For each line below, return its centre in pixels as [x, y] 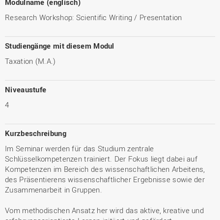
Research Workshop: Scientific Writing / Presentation [94, 17]
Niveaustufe [26, 89]
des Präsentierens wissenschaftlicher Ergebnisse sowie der [105, 179]
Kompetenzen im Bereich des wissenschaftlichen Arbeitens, [105, 169]
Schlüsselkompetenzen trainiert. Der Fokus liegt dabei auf [101, 158]
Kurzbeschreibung [36, 133]
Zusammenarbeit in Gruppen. [54, 189]
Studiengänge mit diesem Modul [60, 45]
